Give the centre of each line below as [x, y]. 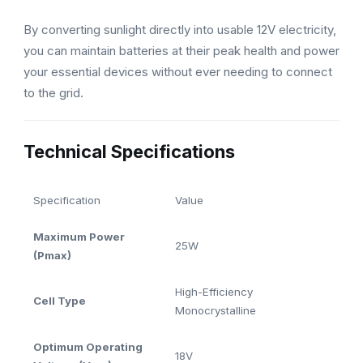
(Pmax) [52, 256]
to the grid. [53, 92]
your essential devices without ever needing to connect [178, 71]
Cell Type [60, 301]
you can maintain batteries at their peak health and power [181, 50]
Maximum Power [79, 237]
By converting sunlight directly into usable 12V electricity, [180, 29]
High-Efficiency [214, 292]
